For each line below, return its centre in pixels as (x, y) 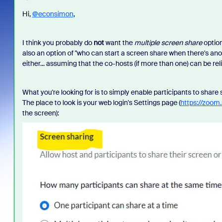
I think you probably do (58, 43)
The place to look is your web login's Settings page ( (101, 103)
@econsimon (53, 14)
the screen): (40, 113)
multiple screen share (168, 43)
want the (119, 43)
